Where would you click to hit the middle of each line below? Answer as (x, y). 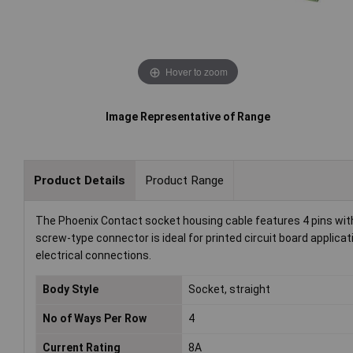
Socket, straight (230, 290)
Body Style (71, 290)
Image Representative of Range (188, 117)
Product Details (79, 180)
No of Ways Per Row (95, 319)
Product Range (184, 180)
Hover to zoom (196, 71)
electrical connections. (93, 256)
